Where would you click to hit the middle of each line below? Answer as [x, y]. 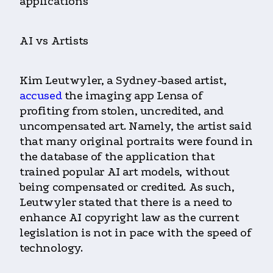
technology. [51, 248]
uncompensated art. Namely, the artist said [136, 126]
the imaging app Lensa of [132, 96]
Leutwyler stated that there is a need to [126, 203]
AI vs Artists [54, 41]
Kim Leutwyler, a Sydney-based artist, [123, 81]
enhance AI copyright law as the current [129, 218]
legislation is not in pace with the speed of [136, 233]
